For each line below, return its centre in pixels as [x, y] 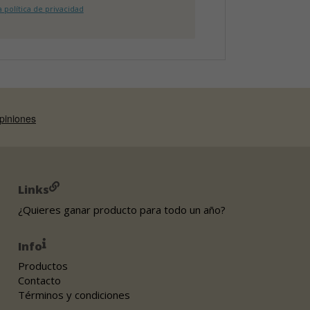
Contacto [40, 280]
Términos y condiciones [74, 295]
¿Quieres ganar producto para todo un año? [122, 209]
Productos [43, 266]
